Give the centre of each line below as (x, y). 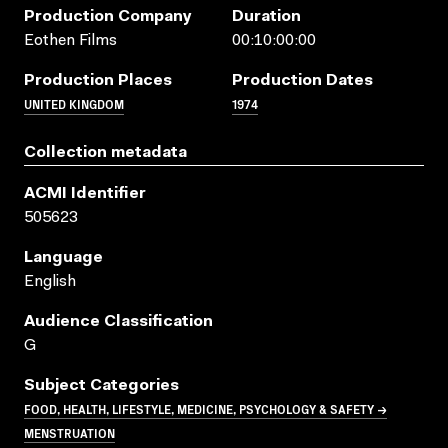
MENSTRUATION (69, 432)
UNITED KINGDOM (74, 103)
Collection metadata (105, 152)
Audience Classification (118, 321)
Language (63, 257)
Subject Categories (101, 385)
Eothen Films (70, 40)
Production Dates (302, 80)
